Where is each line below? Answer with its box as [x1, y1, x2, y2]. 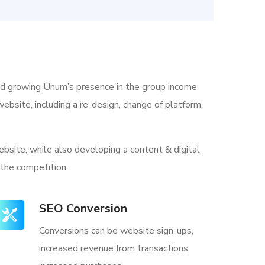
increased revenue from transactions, [39, 242, 190, 255]
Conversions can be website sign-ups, [39, 224, 193, 237]
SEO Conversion [39, 201, 127, 216]
